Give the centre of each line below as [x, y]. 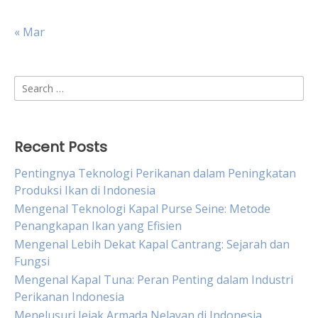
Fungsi [32, 261]
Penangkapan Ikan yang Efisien [98, 226]
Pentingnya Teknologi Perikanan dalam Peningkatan [155, 173]
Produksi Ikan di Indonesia [85, 190]
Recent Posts [61, 147]
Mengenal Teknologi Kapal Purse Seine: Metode [142, 209]
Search [32, 84]
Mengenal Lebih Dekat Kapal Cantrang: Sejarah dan [152, 244]
